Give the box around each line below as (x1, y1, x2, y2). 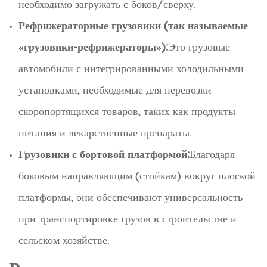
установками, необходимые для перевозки (18, 83, 212, 97)
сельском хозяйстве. (18, 233, 110, 247)
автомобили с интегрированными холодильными (18, 61, 244, 76)
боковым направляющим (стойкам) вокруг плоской (18, 169, 256, 183)
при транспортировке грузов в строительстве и (18, 212, 237, 226)
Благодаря (190, 147, 235, 162)
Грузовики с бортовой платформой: (18, 147, 190, 162)
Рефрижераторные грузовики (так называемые (18, 18, 248, 33)
